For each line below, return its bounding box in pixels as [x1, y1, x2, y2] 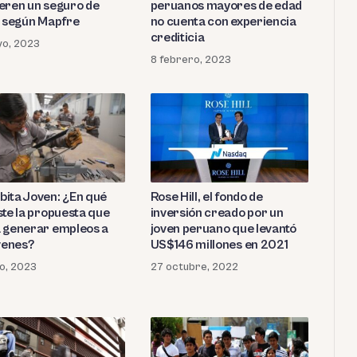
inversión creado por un [150, 206, 284, 221]
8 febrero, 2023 [150, 53, 231, 67]
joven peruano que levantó [150, 222, 296, 237]
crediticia [150, 30, 205, 45]
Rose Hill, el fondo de [150, 190, 263, 205]
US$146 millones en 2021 [150, 237, 288, 253]
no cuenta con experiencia [150, 14, 296, 29]
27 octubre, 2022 [150, 261, 238, 274]
